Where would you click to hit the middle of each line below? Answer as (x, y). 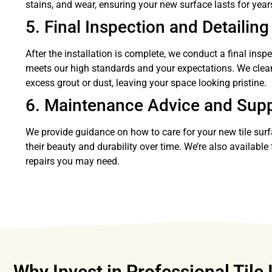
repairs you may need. (73, 161)
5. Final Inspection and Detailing (147, 27)
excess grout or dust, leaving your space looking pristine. (146, 83)
